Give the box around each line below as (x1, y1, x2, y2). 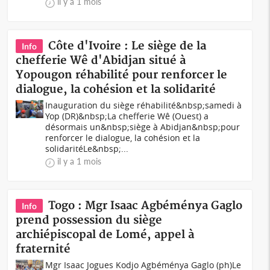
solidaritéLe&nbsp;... (45, 143, 129, 154)
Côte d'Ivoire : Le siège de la (48, 39, 207, 53)
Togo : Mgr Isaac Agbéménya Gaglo (48, 199, 243, 213)
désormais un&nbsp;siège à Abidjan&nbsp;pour (45, 121, 240, 133)
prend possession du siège (16, 213, 163, 227)
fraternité (16, 242, 71, 256)
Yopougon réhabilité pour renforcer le (16, 68, 228, 82)
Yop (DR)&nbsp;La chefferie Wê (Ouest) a (45, 110, 209, 122)
